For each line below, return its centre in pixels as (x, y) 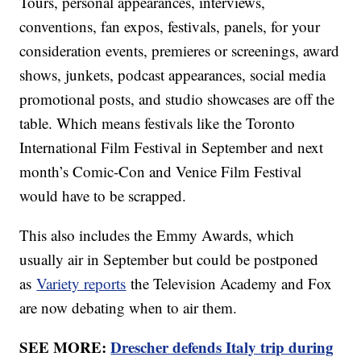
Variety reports (81, 283)
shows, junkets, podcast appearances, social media (173, 74)
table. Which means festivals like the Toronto (158, 122)
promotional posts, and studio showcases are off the (177, 98)
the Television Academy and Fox (229, 283)
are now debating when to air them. (131, 307)
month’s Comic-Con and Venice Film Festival (161, 171)
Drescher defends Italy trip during (222, 346)
